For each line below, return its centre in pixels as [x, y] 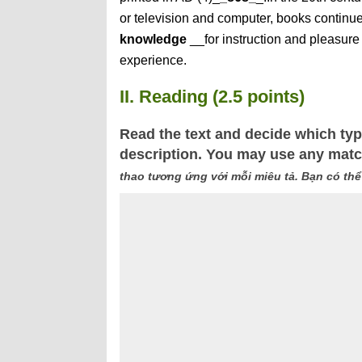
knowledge [153, 39]
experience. [153, 60]
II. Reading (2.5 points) [212, 97]
